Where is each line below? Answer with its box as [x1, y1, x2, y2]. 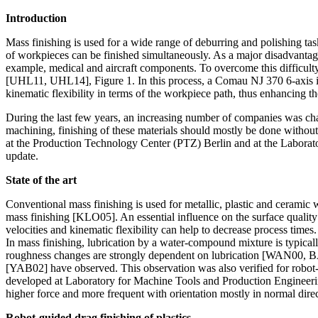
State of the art [6, 173, 77, 186]
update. [6, 149, 38, 162]
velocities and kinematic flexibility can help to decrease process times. [6, 223, 317, 236]
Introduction [6, 11, 67, 24]
